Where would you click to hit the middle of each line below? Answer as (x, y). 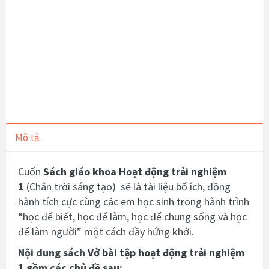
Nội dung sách (53, 252)
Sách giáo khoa (81, 171)
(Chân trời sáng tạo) (72, 186)
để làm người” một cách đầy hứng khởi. (106, 231)
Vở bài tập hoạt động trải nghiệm (166, 252)
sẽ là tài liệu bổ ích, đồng (174, 186)
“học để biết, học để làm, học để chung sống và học (132, 216)
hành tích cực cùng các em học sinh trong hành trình (134, 201)
